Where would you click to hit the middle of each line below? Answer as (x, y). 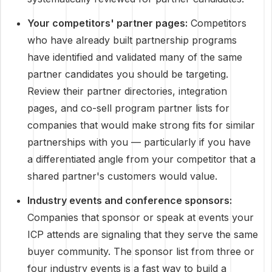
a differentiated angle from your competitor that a (141, 159)
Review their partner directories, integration (127, 91)
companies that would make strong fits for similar (141, 125)
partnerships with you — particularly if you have (139, 142)
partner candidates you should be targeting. (128, 74)
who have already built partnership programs (132, 40)
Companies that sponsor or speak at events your (141, 217)
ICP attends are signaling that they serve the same (143, 234)
